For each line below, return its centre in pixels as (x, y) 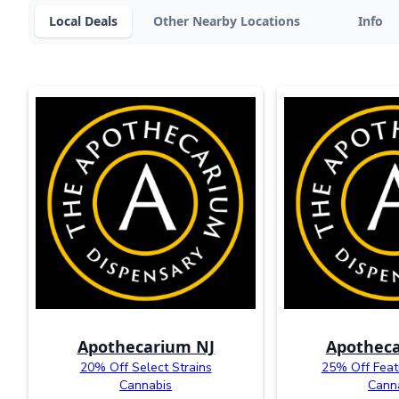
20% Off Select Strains (146, 368)
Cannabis (146, 386)
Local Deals (83, 21)
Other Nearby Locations (227, 21)
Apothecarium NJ (146, 347)
